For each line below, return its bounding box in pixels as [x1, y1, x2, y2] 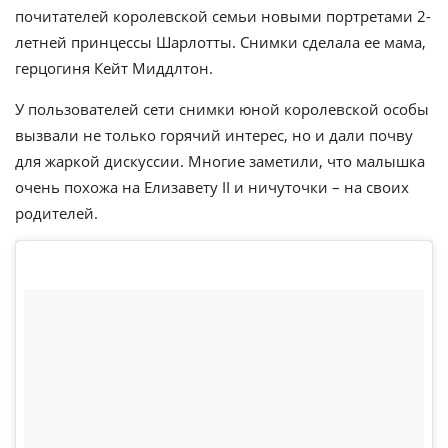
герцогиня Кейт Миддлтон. [15, 58, 213, 78]
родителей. [15, 203, 98, 223]
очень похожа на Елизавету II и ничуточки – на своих [15, 177, 409, 197]
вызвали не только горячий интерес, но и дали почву [15, 125, 413, 145]
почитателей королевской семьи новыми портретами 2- [15, 6, 431, 26]
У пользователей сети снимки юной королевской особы [15, 99, 429, 119]
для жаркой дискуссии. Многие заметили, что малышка [15, 151, 425, 171]
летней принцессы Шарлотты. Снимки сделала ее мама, [15, 32, 426, 52]
